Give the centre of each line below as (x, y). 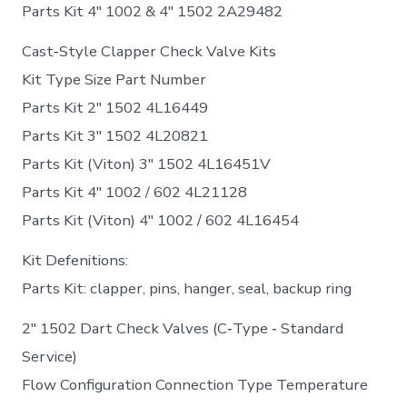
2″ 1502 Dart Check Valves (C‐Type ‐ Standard (183, 328)
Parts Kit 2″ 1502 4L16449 (115, 107)
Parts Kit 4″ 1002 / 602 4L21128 (135, 192)
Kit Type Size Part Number (114, 79)
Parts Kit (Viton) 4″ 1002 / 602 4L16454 (161, 220)
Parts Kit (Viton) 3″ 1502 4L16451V (147, 164)
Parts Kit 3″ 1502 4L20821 (115, 135)
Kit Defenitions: (75, 260)
